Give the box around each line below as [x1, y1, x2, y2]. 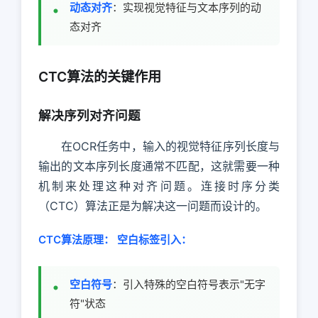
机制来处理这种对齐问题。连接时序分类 [38, 179, 280, 194]
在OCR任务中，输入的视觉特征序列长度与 [61, 139, 280, 154]
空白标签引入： [117, 232, 192, 246]
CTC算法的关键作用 [38, 68, 161, 86]
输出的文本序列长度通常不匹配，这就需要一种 [38, 159, 280, 174]
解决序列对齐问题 [38, 108, 141, 124]
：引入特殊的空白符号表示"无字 [112, 278, 265, 292]
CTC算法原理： [38, 232, 114, 246]
